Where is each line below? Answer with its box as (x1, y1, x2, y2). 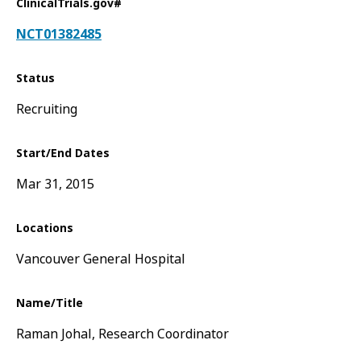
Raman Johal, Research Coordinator (16, 325, 229, 343)
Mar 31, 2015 (16, 175, 94, 193)
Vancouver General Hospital (16, 250, 185, 268)
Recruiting (16, 100, 77, 118)
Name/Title (16, 295, 83, 311)
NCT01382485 (16, 25, 102, 44)
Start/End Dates (16, 145, 110, 161)
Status (16, 70, 55, 86)
